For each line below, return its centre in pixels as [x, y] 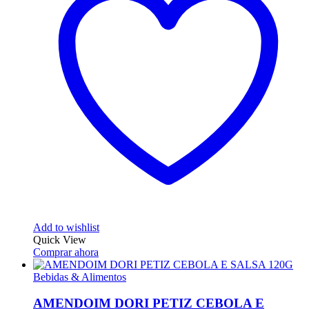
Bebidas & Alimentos [80, 277]
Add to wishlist [66, 227]
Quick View [60, 239]
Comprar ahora [66, 252]
